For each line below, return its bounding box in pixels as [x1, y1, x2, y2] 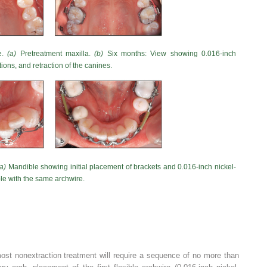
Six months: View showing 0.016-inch [103, 49, 237, 58]
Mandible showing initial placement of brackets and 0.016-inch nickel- [6, 163, 237, 172]
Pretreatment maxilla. [16, 49, 95, 58]
